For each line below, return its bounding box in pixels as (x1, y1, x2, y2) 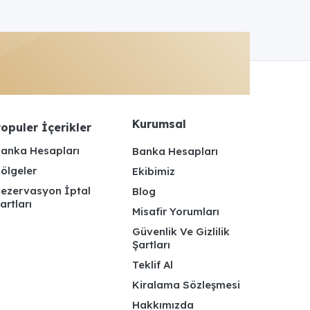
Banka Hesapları (132, 144, 218, 158)
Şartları (132, 237, 170, 251)
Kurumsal (132, 116, 186, 131)
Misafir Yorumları (132, 204, 219, 218)
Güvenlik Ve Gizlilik (132, 224, 230, 238)
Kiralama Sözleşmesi (132, 277, 240, 291)
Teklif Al (132, 257, 173, 271)
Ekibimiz (132, 164, 175, 178)
